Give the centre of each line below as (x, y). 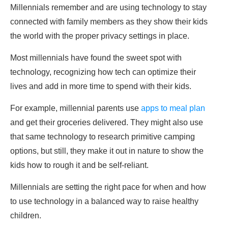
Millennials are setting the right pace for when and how (108, 187)
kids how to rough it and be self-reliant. (79, 165)
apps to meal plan (173, 108)
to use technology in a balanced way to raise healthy (104, 202)
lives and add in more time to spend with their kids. (101, 87)
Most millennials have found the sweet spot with (96, 58)
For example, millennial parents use (76, 108)
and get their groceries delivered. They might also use (107, 123)
